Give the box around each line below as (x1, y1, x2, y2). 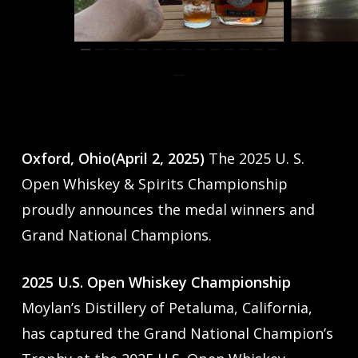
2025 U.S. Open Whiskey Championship (21, 272, 291, 292)
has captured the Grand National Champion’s (21, 323, 333, 343)
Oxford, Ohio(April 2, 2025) (21, 148, 205, 168)
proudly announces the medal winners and (21, 199, 315, 219)
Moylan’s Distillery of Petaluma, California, (21, 297, 312, 317)
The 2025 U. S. (204, 148, 304, 168)
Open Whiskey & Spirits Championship (21, 173, 288, 193)
